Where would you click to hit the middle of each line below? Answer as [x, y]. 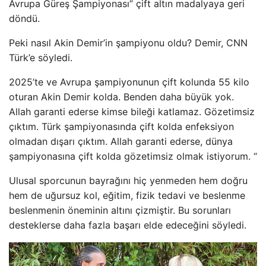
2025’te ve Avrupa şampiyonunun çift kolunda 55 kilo [129, 82]
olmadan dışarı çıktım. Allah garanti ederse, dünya [121, 141]
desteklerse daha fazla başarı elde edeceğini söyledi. [128, 225]
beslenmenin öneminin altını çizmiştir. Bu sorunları [120, 210]
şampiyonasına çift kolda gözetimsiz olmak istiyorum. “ [133, 156]
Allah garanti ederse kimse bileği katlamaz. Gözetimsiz [132, 112]
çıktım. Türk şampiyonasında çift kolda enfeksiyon [121, 126]
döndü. [24, 18]
